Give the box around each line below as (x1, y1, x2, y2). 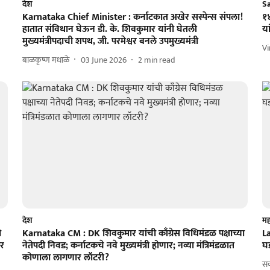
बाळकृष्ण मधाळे (22, 52, 69, 67)
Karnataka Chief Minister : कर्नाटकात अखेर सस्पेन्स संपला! (22, 9, 243, 26)
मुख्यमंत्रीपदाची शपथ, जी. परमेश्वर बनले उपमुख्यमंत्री (22, 33, 198, 50)
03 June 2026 (80, 52, 127, 67)
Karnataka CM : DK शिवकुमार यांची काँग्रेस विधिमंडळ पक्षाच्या (22, 225, 245, 242)
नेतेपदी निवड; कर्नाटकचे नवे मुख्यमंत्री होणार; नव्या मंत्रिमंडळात (22, 237, 234, 254)
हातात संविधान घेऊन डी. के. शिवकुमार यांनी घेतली (22, 21, 197, 38)
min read (143, 52, 175, 67)
